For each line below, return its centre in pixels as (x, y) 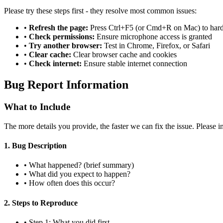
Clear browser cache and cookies (124, 55)
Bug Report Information (66, 85)
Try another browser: (65, 46)
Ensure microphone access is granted (153, 37)
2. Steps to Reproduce (41, 203)
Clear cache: (50, 55)
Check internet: (55, 64)
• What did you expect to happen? (77, 174)
